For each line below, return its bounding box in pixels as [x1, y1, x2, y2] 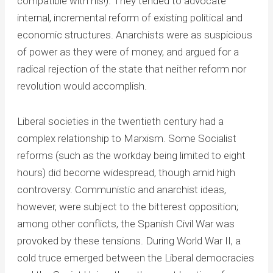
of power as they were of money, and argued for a [16, 46, 239, 58]
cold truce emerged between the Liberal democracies [16, 252, 254, 264]
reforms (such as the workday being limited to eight [16, 149, 246, 162]
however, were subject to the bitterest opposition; [16, 200, 238, 213]
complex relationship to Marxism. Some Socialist [16, 132, 236, 145]
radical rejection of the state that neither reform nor [16, 63, 246, 76]
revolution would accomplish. [16, 80, 147, 93]
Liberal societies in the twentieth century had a [16, 115, 224, 128]
